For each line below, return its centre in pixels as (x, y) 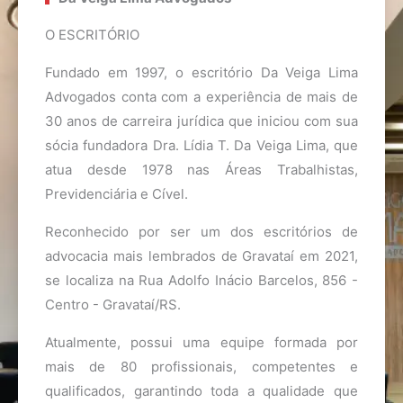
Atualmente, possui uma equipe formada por (201, 343)
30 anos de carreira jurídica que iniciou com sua (201, 121)
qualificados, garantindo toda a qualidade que (201, 391)
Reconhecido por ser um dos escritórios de (201, 232)
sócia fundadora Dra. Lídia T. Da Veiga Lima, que (201, 146)
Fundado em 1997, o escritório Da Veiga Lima (201, 73)
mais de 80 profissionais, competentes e (201, 367)
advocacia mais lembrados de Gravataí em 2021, (201, 256)
